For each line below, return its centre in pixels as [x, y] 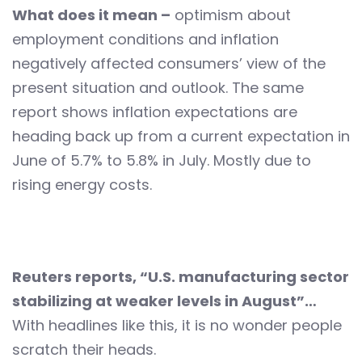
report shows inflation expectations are [155, 112]
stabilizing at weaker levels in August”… [164, 301]
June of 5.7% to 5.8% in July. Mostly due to [162, 161]
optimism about [231, 15]
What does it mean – [91, 15]
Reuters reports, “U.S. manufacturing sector [181, 277]
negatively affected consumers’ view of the [169, 64]
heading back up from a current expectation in [181, 137]
